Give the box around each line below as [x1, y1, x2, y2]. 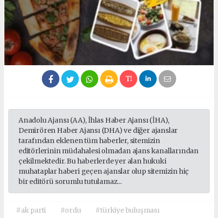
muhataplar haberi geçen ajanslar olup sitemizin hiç [18, 167, 189, 176]
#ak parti [16, 206, 46, 215]
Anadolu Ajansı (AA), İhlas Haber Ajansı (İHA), [18, 116, 170, 125]
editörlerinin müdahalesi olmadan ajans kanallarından [18, 146, 199, 156]
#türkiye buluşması [95, 206, 160, 215]
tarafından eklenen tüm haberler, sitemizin [18, 136, 160, 145]
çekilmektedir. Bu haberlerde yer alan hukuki [18, 157, 166, 166]
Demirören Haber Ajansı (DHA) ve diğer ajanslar [18, 126, 178, 135]
